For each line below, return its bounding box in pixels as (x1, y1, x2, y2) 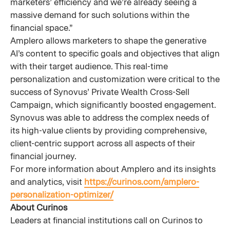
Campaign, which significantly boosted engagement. (10, 100, 216, 110)
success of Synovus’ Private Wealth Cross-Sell (10, 87, 189, 97)
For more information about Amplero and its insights (10, 164, 216, 174)
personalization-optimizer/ (10, 189, 113, 200)
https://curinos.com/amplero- (84, 177, 199, 187)
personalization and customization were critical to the (10, 74, 220, 84)
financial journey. (10, 151, 76, 161)
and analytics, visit (10, 177, 84, 187)
